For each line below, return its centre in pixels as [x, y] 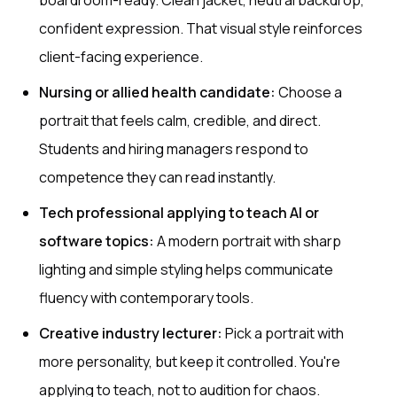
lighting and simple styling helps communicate [186, 269]
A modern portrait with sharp [248, 241]
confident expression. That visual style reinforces [201, 28]
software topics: [97, 241]
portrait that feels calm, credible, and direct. [180, 121]
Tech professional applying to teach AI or [179, 213]
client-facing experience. [121, 57]
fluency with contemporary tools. [146, 298]
